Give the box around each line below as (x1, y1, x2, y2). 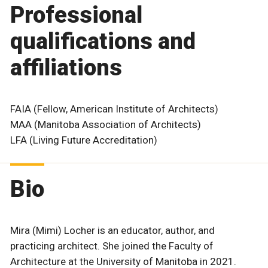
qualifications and (10, 28, 196, 54)
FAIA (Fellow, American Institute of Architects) (10, 102, 218, 115)
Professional (10, 1, 142, 28)
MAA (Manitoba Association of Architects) (10, 118, 201, 130)
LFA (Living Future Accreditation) (10, 133, 157, 146)
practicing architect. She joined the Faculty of (10, 240, 214, 252)
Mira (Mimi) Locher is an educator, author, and (10, 224, 215, 237)
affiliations (10, 54, 122, 81)
